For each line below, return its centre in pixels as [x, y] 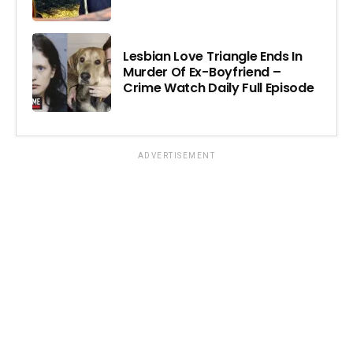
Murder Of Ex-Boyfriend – [202, 72]
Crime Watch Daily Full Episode [219, 87]
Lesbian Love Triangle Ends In [213, 56]
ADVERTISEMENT [176, 155]
